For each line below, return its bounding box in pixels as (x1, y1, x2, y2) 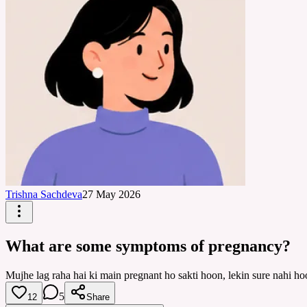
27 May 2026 (82, 188, 140, 200)
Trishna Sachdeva (5, 188, 82, 200)
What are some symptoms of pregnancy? (5, 236, 291, 255)
